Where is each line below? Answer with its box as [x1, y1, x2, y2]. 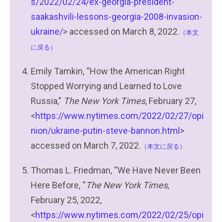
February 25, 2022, [31, 195, 102, 205]
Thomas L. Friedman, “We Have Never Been [31, 165, 201, 175]
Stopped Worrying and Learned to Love [31, 81, 182, 91]
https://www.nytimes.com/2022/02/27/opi [35, 111, 204, 121]
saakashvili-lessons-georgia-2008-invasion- [31, 11, 202, 22]
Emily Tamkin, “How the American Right [31, 66, 185, 76]
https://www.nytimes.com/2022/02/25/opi [35, 210, 204, 220]
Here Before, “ [31, 180, 86, 190]
